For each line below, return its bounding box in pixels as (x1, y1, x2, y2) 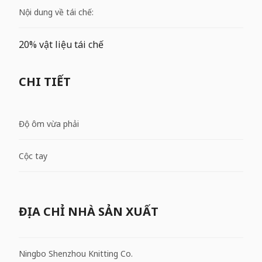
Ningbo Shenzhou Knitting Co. (19, 248, 133, 259)
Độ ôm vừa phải (19, 118, 79, 129)
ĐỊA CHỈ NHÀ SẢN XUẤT (19, 204, 158, 219)
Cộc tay (19, 150, 47, 161)
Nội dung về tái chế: (19, 6, 94, 18)
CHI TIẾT (19, 74, 71, 89)
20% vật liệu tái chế (19, 38, 104, 51)
